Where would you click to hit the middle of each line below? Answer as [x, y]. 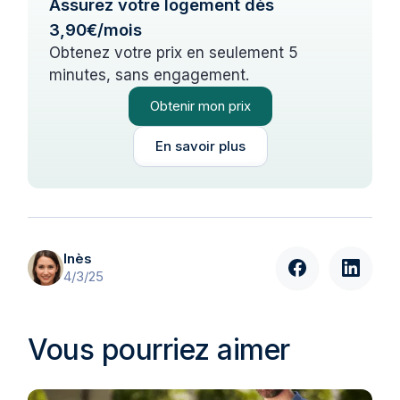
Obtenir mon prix [200, 106]
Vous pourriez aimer [159, 350]
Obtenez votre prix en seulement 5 [174, 53]
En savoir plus [200, 146]
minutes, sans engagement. [150, 75]
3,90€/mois [96, 30]
